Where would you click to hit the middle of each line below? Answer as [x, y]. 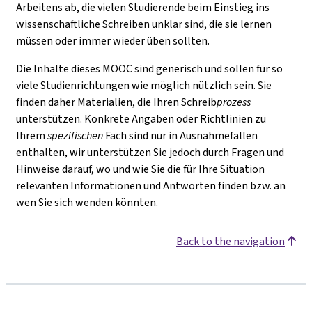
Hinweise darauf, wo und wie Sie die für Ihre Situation [140, 169]
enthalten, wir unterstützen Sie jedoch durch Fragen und [150, 152]
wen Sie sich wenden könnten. [87, 202]
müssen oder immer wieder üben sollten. [113, 41]
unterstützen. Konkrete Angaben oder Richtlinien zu [141, 119]
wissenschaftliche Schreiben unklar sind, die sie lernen [144, 24]
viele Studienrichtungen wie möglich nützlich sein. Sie [144, 85]
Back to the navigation [231, 241]
